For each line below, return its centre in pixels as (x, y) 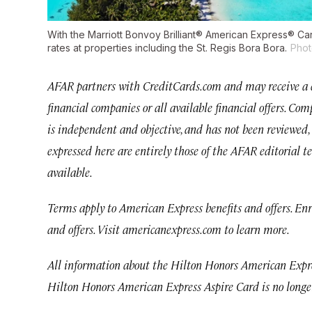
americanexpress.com (172, 229)
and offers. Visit (84, 229)
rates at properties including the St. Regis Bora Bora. (167, 48)
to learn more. (257, 229)
